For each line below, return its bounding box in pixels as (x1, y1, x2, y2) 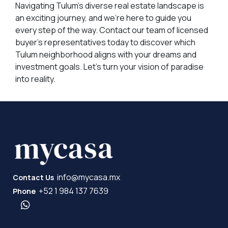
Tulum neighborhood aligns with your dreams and (15, 48, 196, 60)
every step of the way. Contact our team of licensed (15, 24, 208, 36)
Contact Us (13, 172, 54, 182)
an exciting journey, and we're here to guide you (15, 12, 191, 23)
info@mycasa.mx (57, 171, 121, 183)
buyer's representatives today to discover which (15, 36, 195, 48)
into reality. (15, 73, 55, 84)
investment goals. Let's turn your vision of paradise (15, 61, 204, 72)
